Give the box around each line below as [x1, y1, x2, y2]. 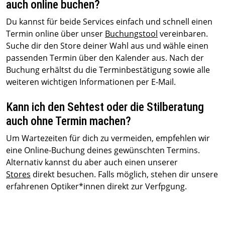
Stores [6, 169, 31, 180]
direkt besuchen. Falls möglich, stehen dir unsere [33, 169, 218, 180]
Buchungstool [105, 28, 158, 39]
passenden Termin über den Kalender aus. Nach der [6, 52, 204, 63]
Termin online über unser [6, 28, 105, 39]
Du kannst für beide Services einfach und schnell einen [6, 16, 212, 27]
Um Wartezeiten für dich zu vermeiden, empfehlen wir [6, 133, 210, 144]
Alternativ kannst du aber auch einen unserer [6, 157, 178, 168]
